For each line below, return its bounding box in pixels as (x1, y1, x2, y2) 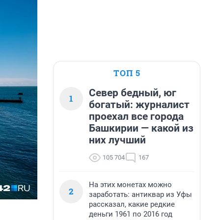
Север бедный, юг (89, 87, 176, 99)
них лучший (89, 134, 146, 146)
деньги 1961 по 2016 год (89, 210, 172, 219)
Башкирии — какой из (89, 122, 193, 134)
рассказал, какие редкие (89, 200, 175, 209)
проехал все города (89, 110, 184, 122)
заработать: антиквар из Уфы (89, 190, 192, 199)
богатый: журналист (89, 99, 190, 110)
